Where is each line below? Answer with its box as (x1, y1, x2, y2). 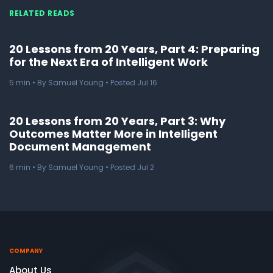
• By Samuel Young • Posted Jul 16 (30, 77, 157, 88)
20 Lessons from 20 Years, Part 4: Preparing (9, 41, 260, 57)
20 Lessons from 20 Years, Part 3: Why (9, 113, 225, 129)
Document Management (9, 138, 151, 154)
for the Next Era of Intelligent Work (9, 54, 208, 69)
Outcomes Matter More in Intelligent (9, 126, 218, 141)
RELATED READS (9, 8, 75, 18)
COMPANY (9, 246, 43, 256)
